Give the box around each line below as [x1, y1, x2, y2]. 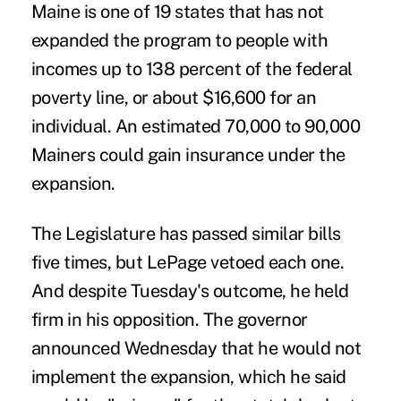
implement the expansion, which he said [30, 365, 346, 388]
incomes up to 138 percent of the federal [30, 57, 353, 80]
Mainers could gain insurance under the [30, 143, 346, 166]
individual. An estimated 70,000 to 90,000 [30, 115, 361, 137]
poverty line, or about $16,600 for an [30, 86, 317, 108]
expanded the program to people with [30, 29, 328, 51]
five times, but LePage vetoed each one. [30, 251, 345, 273]
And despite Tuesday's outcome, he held [30, 279, 349, 302]
